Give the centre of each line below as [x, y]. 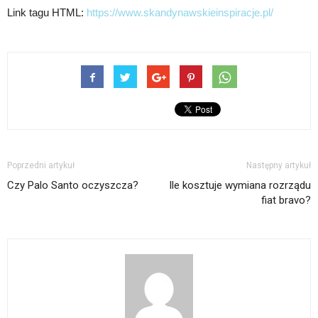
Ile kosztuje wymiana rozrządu [240, 185]
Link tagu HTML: [47, 12]
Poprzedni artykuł [41, 165]
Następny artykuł [279, 165]
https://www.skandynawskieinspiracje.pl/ [180, 12]
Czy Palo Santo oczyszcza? [73, 185]
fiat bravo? [286, 200]
